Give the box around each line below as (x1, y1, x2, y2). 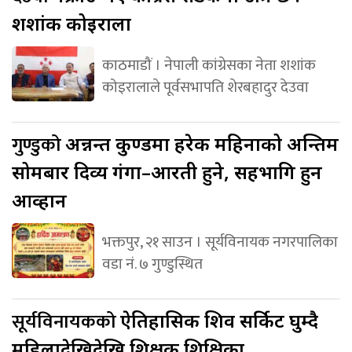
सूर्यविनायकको (12, 306, 120, 338)
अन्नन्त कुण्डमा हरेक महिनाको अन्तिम (65, 130, 339, 156)
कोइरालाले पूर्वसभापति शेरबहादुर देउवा (101, 74, 309, 100)
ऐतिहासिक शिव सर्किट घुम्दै (120, 306, 318, 333)
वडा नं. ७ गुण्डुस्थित (101, 251, 203, 277)
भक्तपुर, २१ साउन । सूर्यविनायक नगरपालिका (101, 229, 338, 255)
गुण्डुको (12, 129, 65, 161)
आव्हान (12, 186, 67, 213)
